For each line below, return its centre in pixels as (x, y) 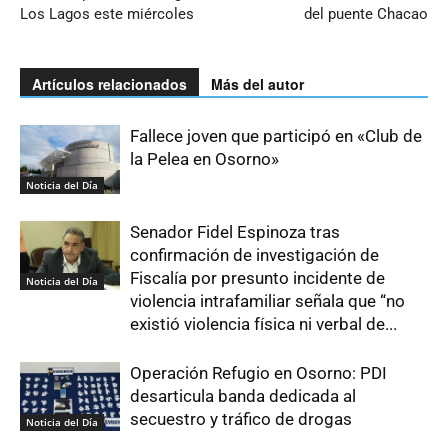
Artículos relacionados (109, 84)
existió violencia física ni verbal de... (263, 324)
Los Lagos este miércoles (107, 14)
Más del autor (257, 84)
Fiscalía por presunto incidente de (257, 278)
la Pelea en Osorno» (204, 159)
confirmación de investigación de (254, 255)
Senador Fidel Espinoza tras (235, 232)
